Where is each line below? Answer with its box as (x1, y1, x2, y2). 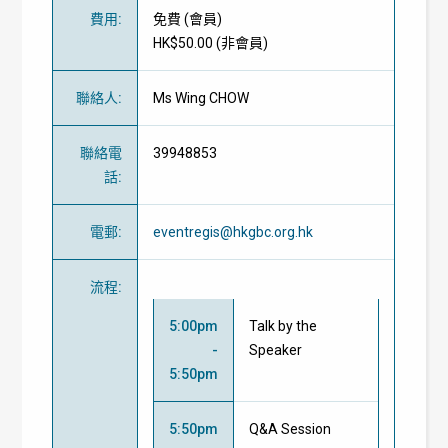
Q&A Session (249, 420, 332, 437)
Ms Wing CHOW (153, 89, 250, 106)
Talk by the (249, 317, 318, 334)
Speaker (249, 341, 303, 358)
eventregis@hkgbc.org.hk (153, 223, 314, 240)
